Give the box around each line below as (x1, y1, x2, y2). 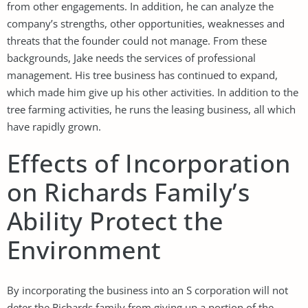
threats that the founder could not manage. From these (7, 33, 267, 47)
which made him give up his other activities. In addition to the (7, 85, 298, 99)
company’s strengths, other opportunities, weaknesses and (7, 16, 285, 30)
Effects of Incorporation (7, 146, 291, 180)
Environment (7, 232, 162, 267)
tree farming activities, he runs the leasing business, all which (7, 102, 296, 116)
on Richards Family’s (7, 175, 250, 209)
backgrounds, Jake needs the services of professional (7, 50, 256, 65)
